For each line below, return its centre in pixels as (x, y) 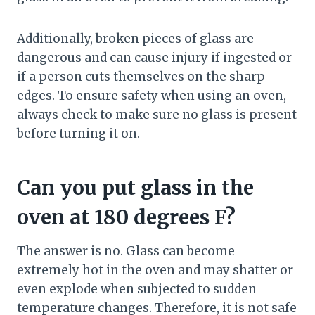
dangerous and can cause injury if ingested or (154, 58)
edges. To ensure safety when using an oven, (152, 96)
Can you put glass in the (135, 188)
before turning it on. (78, 134)
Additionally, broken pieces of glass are (135, 39)
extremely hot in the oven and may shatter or (155, 270)
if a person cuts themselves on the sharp (141, 77)
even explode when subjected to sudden (137, 289)
